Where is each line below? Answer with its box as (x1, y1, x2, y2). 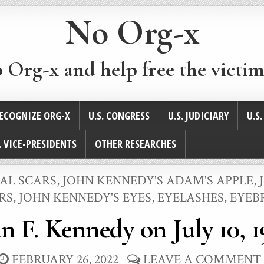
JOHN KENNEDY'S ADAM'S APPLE (62, 172, 253, 190)
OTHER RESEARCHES (95, 137, 176, 151)
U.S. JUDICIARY (168, 108, 229, 123)
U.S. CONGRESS (88, 108, 150, 123)
